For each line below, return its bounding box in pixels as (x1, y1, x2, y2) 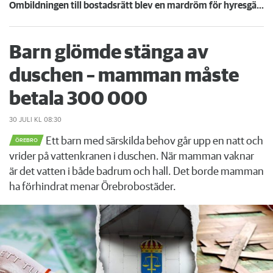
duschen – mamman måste (9, 66, 239, 87)
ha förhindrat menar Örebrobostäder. (9, 182, 176, 193)
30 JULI (9, 116, 32, 124)
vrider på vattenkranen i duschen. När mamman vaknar (9, 151, 254, 163)
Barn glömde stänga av (9, 43, 208, 63)
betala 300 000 (9, 90, 147, 110)
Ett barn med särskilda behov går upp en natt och (44, 136, 263, 147)
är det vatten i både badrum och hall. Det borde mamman (9, 166, 264, 178)
